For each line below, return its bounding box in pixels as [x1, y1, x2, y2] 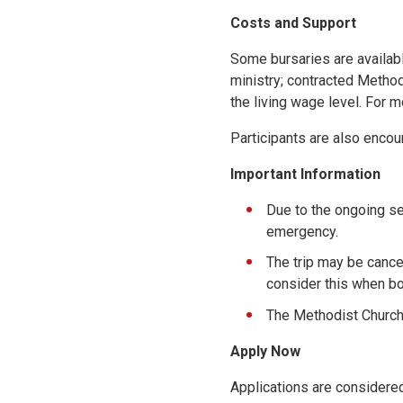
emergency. [266, 222, 338, 240]
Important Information [230, 165, 381, 183]
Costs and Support [230, 13, 356, 31]
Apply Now [230, 343, 300, 361]
